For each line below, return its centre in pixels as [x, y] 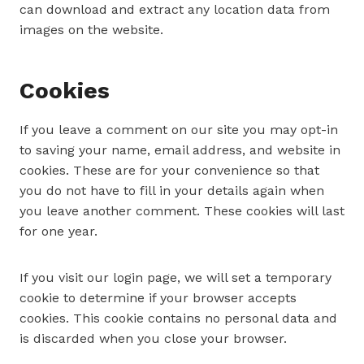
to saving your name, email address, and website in [180, 150]
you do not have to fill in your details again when [172, 191]
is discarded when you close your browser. [153, 338]
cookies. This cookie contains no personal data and [178, 318]
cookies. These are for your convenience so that [169, 170]
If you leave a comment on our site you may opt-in [179, 130]
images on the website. [91, 30]
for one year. [58, 231]
